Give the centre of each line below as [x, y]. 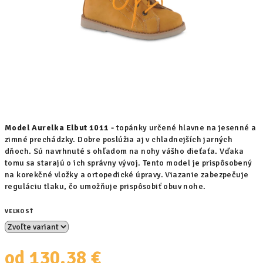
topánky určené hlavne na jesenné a [186, 128]
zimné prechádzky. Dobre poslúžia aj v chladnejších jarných [119, 139]
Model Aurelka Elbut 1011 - [60, 128]
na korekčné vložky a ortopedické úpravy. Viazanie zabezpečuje [127, 175]
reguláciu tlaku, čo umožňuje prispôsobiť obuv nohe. [105, 186]
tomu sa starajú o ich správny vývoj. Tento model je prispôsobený [129, 163]
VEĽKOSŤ [19, 211]
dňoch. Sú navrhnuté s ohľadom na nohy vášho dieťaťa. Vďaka [124, 151]
